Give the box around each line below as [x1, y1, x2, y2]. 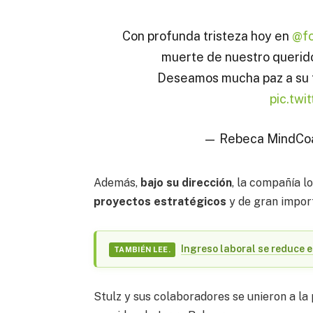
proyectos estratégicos [94, 194, 227, 208]
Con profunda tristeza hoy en [122, 28, 292, 43]
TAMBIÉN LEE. [113, 245, 170, 254]
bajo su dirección [140, 175, 233, 189]
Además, [94, 175, 141, 189]
